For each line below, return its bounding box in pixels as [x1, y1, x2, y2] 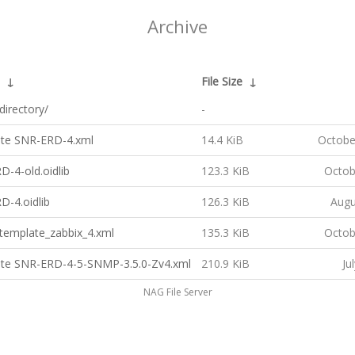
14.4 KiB [201, 132, 243, 147]
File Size [201, 74, 242, 89]
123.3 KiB [201, 163, 250, 178]
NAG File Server [143, 285, 212, 299]
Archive [147, 14, 208, 39]
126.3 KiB [201, 194, 250, 209]
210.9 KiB [201, 256, 250, 271]
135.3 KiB [201, 225, 250, 240]
